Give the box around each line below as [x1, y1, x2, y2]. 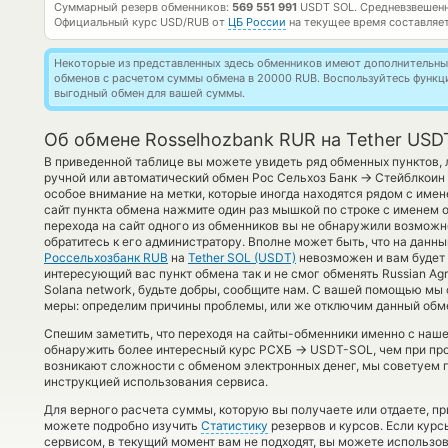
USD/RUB [160, 15, 209, 29]
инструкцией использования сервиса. [44, 374, 268, 389]
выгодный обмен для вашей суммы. [54, 86, 245, 100]
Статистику [201, 418, 268, 433]
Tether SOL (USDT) [188, 250, 296, 265]
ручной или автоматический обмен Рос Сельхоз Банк [44, 170, 360, 185]
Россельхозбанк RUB [44, 250, 168, 265]
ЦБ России [228, 15, 286, 29]
